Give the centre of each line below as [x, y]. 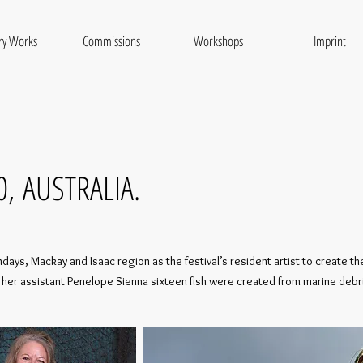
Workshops [218, 41]
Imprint [330, 41]
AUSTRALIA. [81, 188]
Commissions [111, 41]
